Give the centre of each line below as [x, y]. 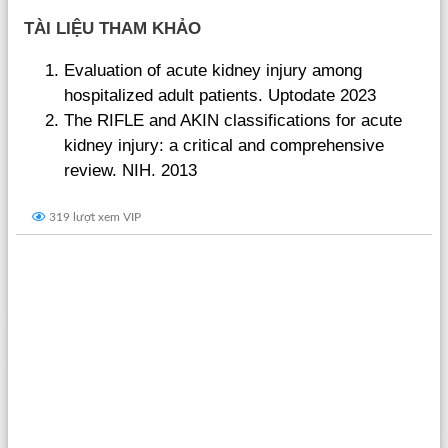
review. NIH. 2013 [130, 170]
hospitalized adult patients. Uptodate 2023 [220, 95]
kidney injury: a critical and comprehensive [224, 145]
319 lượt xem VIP [93, 216]
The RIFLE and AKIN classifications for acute [233, 120]
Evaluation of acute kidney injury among [213, 70]
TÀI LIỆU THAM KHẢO [112, 28]
